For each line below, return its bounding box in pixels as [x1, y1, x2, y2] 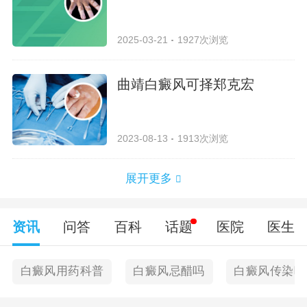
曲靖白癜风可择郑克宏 [117, 76, 255, 92]
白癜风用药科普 [20, 265, 104, 278]
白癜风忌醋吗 [133, 265, 205, 278]
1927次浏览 [177, 34, 228, 45]
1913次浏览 [177, 132, 228, 144]
